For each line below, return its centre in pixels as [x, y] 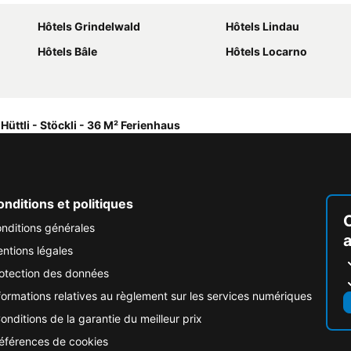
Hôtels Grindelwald [89, 26]
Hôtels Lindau [262, 26]
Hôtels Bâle [67, 51]
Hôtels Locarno [266, 51]
